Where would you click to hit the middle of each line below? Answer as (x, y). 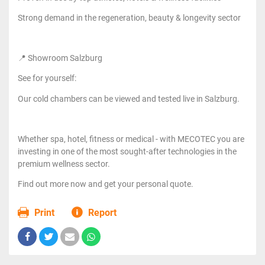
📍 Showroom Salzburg (60, 58)
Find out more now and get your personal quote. (106, 184)
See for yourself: (47, 78)
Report (101, 212)
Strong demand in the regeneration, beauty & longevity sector (129, 18)
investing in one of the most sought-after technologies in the (127, 151)
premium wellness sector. (64, 164)
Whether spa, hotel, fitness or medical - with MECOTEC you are (131, 139)
